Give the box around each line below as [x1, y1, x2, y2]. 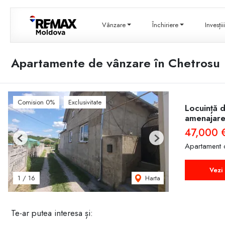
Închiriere [152, 20, 179, 30]
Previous [20, 137, 42, 147]
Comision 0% [18, 97, 55, 107]
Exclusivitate [68, 97, 101, 107]
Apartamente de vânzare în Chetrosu [11, 54, 220, 72]
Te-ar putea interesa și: [11, 207, 93, 219]
